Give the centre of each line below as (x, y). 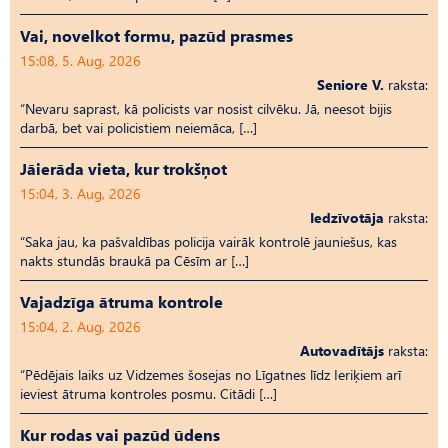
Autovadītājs (342, 350)
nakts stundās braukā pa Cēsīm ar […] (134, 260)
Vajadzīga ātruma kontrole (121, 301)
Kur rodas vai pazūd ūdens (120, 434)
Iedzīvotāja (347, 217)
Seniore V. (350, 84)
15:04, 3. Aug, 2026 (80, 193)
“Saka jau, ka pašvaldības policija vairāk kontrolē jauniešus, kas (208, 241)
